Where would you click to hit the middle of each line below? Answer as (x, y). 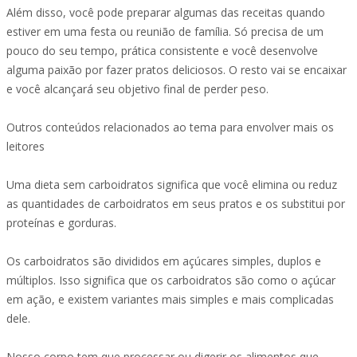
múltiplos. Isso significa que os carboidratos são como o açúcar (171, 280)
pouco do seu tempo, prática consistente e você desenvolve (162, 51)
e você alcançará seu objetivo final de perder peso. (137, 89)
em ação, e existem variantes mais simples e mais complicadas (170, 299)
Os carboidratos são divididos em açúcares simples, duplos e (164, 261)
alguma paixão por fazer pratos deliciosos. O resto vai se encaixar (177, 70)
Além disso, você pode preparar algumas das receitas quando (166, 12)
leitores (25, 146)
